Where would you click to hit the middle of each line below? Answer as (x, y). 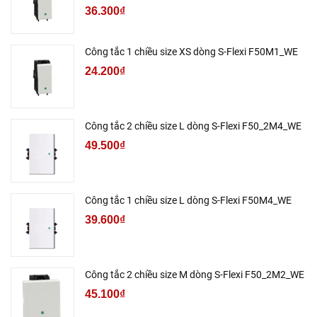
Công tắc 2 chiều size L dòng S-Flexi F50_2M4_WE (193, 126)
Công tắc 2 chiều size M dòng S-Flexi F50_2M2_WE (195, 275)
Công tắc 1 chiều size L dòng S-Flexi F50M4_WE (188, 201)
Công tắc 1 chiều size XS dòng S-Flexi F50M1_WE (191, 52)
